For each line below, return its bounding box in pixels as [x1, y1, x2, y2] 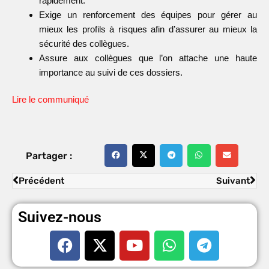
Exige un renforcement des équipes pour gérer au [39, 10, 257, 20]
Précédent [19, 175, 64, 186]
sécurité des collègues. [39, 38, 129, 49]
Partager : [25, 150, 72, 162]
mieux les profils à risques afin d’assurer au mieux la [39, 24, 257, 35]
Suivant [216, 175, 250, 186]
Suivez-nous [18, 208, 101, 226]
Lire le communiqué [12, 94, 89, 105]
